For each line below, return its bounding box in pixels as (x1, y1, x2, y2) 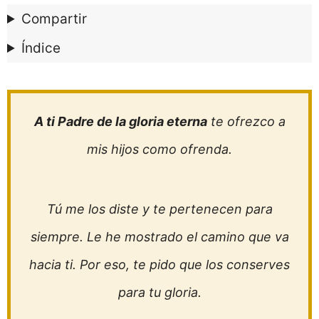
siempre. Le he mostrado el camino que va (30, 229, 289, 244)
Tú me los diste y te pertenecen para (46, 202, 273, 216)
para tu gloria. (117, 285, 202, 300)
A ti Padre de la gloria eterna (33, 114, 207, 129)
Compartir (21, 11, 88, 27)
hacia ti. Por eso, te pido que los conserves (29, 257, 290, 272)
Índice (21, 40, 61, 56)
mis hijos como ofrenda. (87, 142, 232, 157)
